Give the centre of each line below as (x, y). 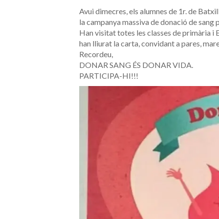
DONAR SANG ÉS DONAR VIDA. (136, 65)
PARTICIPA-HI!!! (109, 76)
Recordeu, (96, 54)
